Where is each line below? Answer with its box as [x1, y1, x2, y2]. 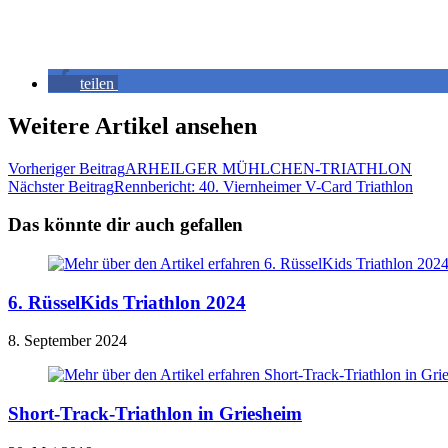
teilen [80, 74, 114, 92]
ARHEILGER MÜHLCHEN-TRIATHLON [125, 159, 412, 177]
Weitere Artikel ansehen [8, 112, 257, 139]
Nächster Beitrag [8, 177, 114, 195]
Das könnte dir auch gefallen [8, 214, 243, 236]
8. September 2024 [8, 332, 127, 350]
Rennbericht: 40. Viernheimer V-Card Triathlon [114, 177, 413, 195]
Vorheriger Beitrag [8, 159, 125, 177]
